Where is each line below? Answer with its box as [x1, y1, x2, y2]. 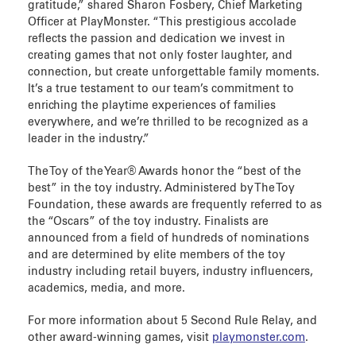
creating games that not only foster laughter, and [28, 49, 292, 61]
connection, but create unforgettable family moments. [28, 66, 319, 78]
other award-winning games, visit [28, 331, 212, 343]
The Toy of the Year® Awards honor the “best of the [28, 165, 301, 177]
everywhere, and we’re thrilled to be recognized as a [28, 116, 308, 128]
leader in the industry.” [28, 133, 149, 145]
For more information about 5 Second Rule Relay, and [28, 315, 317, 327]
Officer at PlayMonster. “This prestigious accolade [28, 16, 296, 28]
